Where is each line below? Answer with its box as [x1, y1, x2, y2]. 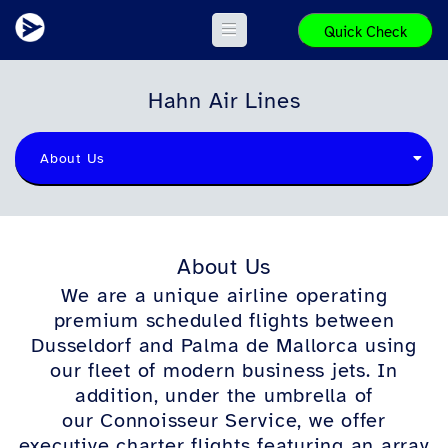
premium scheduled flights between [53, 308, 395, 333]
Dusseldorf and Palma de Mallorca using [31, 333, 417, 358]
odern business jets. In [180, 358, 398, 383]
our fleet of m [50, 358, 181, 383]
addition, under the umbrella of [74, 383, 374, 408]
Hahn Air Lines [147, 87, 301, 114]
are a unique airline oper [90, 283, 339, 308]
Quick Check [324, 22, 407, 41]
